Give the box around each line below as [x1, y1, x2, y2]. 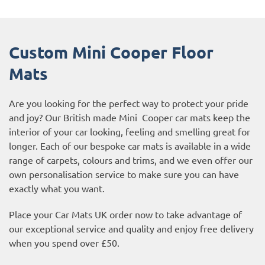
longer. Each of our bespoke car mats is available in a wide [9, 139, 251, 151]
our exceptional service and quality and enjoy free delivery [9, 222, 254, 234]
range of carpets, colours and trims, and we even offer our [9, 153, 253, 166]
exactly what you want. [9, 182, 105, 194]
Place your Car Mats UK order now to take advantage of [9, 208, 242, 220]
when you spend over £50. [9, 236, 119, 248]
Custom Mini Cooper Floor [9, 41, 214, 62]
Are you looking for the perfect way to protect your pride [9, 96, 248, 109]
